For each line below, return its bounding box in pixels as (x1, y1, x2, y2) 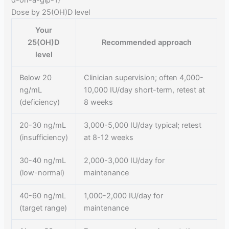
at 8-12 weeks (84, 133, 134, 143)
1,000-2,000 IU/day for (84, 191, 164, 201)
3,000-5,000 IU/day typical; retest (84, 121, 202, 130)
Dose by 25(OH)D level (11, 8, 90, 17)
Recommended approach (101, 38, 192, 48)
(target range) (19, 203, 67, 213)
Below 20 (19, 73, 52, 83)
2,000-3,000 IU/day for (84, 156, 165, 166)
